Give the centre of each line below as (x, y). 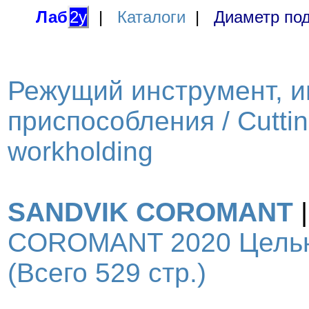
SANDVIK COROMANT (150, 212)
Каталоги (151, 17)
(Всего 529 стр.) (107, 273)
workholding (80, 151)
